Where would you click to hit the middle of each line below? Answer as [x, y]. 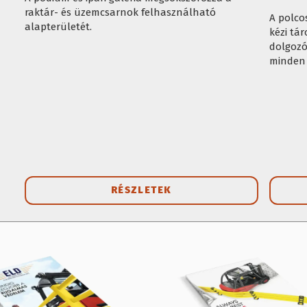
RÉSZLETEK [141, 190]
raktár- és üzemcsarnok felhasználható [120, 12]
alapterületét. [58, 26]
